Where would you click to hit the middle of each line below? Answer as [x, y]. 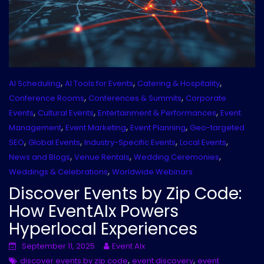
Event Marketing [96, 128]
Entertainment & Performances [157, 113]
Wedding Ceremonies [176, 157]
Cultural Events [66, 113]
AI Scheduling [35, 84]
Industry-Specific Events [130, 143]
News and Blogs [39, 157]
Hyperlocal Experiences [103, 229]
